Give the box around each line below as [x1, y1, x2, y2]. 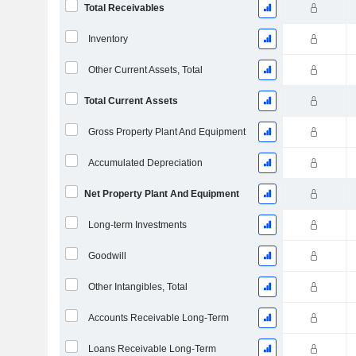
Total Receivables [83, 2, 164, 14]
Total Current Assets [83, 95, 178, 106]
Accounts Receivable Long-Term [87, 312, 229, 323]
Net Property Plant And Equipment [83, 188, 239, 199]
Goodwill [87, 250, 126, 261]
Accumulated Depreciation [87, 157, 203, 168]
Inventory [87, 33, 128, 44]
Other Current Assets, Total [87, 64, 203, 75]
